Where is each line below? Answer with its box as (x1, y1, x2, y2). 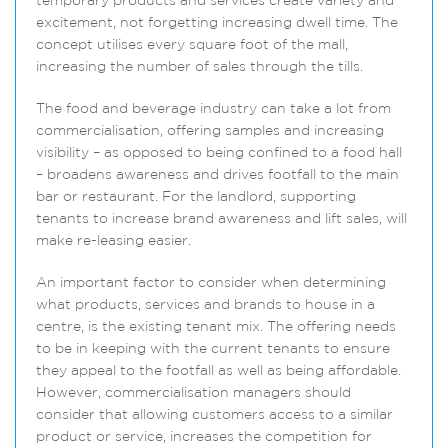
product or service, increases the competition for (36, 430, 372, 445)
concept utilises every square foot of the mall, (36, 38, 348, 53)
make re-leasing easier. (36, 234, 191, 249)
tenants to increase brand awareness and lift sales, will (36, 212, 407, 227)
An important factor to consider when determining (36, 276, 386, 291)
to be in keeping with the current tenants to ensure (36, 342, 390, 357)
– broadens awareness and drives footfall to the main (36, 168, 399, 183)
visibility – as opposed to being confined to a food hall (36, 146, 402, 161)
